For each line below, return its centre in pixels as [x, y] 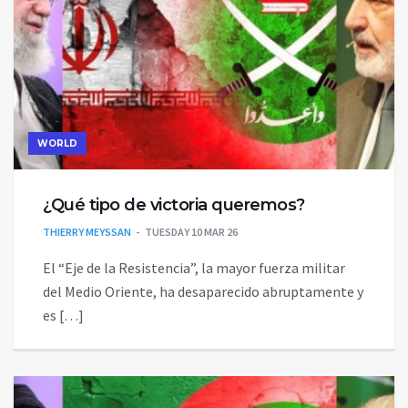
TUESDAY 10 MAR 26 [191, 231]
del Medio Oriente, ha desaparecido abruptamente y [203, 291]
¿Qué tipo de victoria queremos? [174, 204]
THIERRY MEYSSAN [87, 231]
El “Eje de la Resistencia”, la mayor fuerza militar [194, 267]
